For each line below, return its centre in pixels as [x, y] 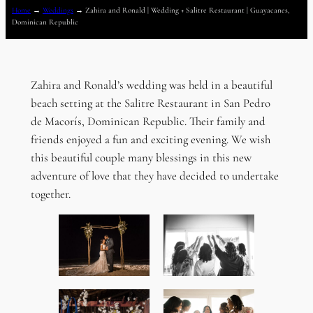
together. [50, 194]
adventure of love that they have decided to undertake [154, 175]
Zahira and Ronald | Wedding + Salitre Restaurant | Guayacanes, [187, 10]
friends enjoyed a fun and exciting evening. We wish [150, 139]
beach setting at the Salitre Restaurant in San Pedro [150, 103]
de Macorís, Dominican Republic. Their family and [148, 121]
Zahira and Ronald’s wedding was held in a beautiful [151, 85]
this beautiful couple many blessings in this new [141, 157]
